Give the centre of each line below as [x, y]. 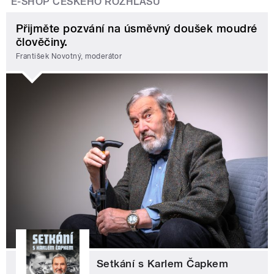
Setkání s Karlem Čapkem [163, 263]
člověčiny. [42, 42]
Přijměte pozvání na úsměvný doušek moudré [137, 28]
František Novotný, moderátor [69, 57]
